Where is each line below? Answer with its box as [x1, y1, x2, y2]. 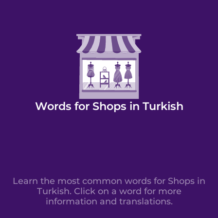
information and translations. [45, 196, 173, 207]
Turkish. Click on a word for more [36, 186, 182, 197]
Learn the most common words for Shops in [13, 176, 205, 186]
